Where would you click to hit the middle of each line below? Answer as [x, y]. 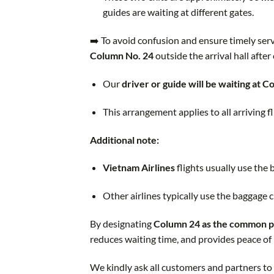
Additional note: [124, 139]
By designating [122, 223]
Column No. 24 [122, 56]
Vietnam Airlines [139, 168]
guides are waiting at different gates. [178, 12]
